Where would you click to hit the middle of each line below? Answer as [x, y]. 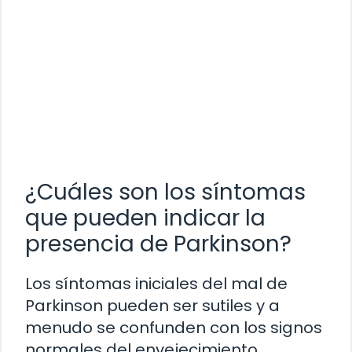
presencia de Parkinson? [158, 244]
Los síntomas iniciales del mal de [156, 284]
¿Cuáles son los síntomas [165, 192]
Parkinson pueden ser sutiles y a [152, 306]
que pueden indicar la [145, 218]
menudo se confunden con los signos [174, 328]
